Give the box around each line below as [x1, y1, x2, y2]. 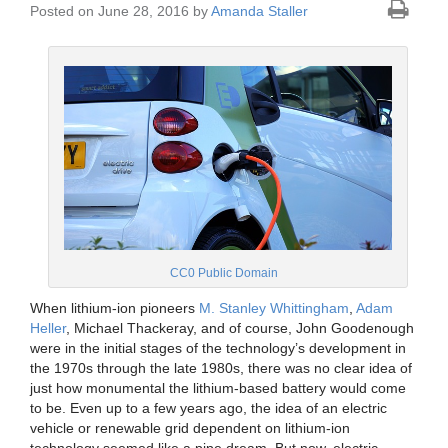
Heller [30, 319, 66, 336]
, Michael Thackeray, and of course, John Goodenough [66, 319, 414, 336]
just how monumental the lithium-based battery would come [30, 379, 406, 396]
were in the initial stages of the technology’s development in [30, 339, 406, 356]
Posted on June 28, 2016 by [30, 2, 211, 19]
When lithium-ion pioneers [30, 299, 199, 316]
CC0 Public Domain [169, 265, 278, 280]
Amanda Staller [211, 2, 308, 19]
